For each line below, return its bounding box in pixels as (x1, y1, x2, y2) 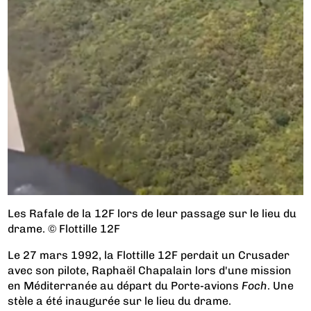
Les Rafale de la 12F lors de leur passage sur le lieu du (8, 206, 297, 220)
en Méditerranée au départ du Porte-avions (8, 278, 242, 292)
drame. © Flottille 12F (8, 221, 121, 235)
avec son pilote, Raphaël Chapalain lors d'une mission (8, 263, 292, 277)
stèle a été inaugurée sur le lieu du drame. (8, 294, 232, 308)
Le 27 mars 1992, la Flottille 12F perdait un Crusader (8, 248, 290, 262)
